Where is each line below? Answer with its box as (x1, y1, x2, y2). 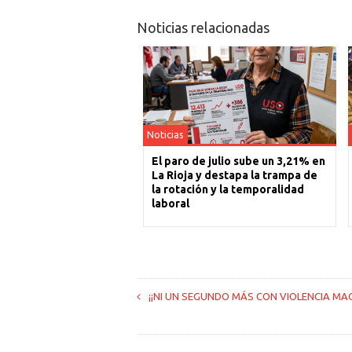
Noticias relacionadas (136, 20, 269, 35)
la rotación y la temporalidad (151, 183, 304, 196)
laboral (151, 197, 189, 211)
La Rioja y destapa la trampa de (151, 169, 317, 182)
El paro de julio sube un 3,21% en (151, 155, 325, 168)
